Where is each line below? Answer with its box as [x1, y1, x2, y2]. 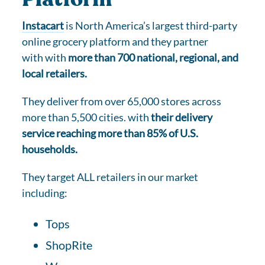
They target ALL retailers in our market [22, 170, 199, 183]
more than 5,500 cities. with [22, 111, 151, 124]
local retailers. [22, 67, 88, 80]
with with [22, 51, 69, 64]
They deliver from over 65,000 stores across [22, 95, 222, 108]
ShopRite [46, 238, 93, 252]
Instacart [22, 19, 64, 32]
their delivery [151, 111, 213, 124]
